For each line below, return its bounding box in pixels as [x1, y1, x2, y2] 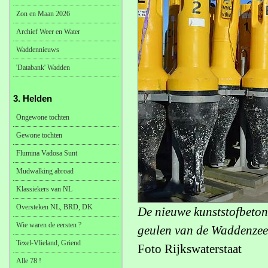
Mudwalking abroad [16, 167, 74, 175]
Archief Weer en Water [16, 28, 80, 36]
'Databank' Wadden [16, 63, 70, 72]
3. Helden [13, 93, 52, 103]
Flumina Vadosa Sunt [16, 149, 77, 157]
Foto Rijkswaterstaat [138, 242, 242, 256]
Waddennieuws [16, 45, 59, 54]
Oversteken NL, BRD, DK [16, 203, 93, 211]
